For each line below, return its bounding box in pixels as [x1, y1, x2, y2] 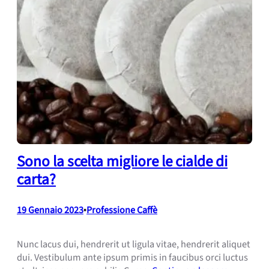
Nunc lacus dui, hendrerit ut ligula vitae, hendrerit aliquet [17, 237, 250, 252]
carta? [17, 169, 56, 191]
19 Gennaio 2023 [17, 204, 83, 217]
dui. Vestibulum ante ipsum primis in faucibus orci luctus [17, 250, 248, 265]
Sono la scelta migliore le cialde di [17, 151, 228, 173]
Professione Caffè [86, 204, 157, 217]
